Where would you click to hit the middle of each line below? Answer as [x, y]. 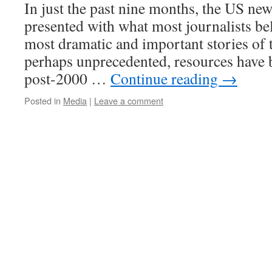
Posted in [42, 100]
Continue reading [166, 78]
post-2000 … [67, 78]
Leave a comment [129, 100]
